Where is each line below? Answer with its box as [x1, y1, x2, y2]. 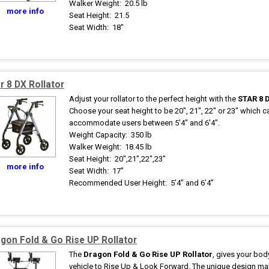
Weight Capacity [69, 130, 125, 139]
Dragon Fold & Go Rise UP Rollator [83, 250, 213, 259]
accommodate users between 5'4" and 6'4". [69, 118, 220, 127]
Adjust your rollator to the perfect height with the [69, 94, 238, 103]
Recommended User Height [69, 178, 165, 187]
